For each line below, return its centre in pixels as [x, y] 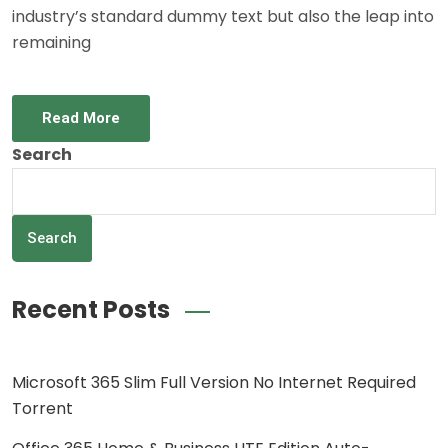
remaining [51, 42]
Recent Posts [91, 309]
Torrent [42, 408]
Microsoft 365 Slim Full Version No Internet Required [214, 382]
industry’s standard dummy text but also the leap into [223, 16]
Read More [81, 117]
